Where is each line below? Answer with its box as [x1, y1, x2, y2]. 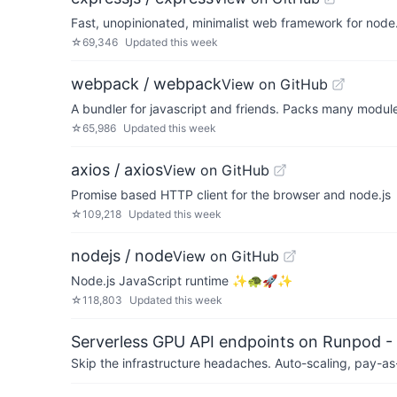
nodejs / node [71, 246, 173, 265]
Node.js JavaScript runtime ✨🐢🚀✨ [71, 273, 292, 288]
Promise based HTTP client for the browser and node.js [71, 187, 391, 202]
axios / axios [71, 160, 163, 179]
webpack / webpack [71, 74, 222, 93]
